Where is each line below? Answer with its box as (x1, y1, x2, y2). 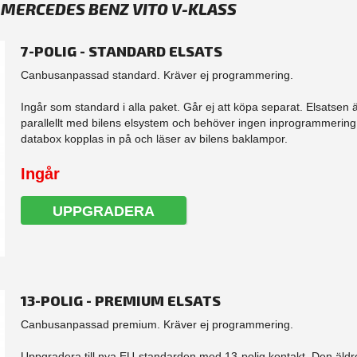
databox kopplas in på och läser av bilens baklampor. (20, 132, 288, 146)
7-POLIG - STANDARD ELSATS (20, 42, 222, 61)
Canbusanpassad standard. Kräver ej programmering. (20, 69, 293, 82)
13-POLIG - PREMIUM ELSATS (20, 291, 221, 309)
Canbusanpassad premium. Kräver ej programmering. (20, 317, 293, 331)
